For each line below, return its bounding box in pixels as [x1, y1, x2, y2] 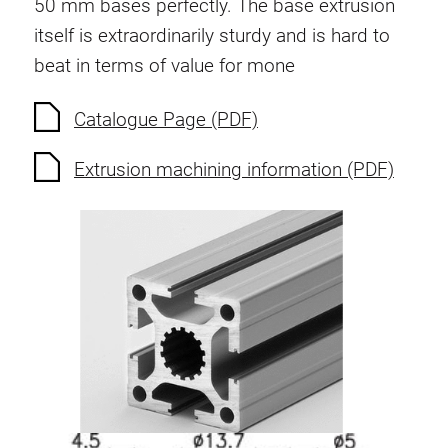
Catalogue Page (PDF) [74, 108, 258, 132]
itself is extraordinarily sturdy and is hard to [34, 23, 390, 47]
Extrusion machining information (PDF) [74, 158, 394, 182]
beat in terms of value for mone [34, 53, 295, 77]
